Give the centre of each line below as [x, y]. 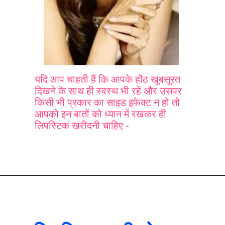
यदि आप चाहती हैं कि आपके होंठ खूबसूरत [107, 80]
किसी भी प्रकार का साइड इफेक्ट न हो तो [107, 103]
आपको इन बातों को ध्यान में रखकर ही [100, 115]
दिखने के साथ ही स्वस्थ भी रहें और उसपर [108, 91]
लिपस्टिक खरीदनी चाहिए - [82, 126]
